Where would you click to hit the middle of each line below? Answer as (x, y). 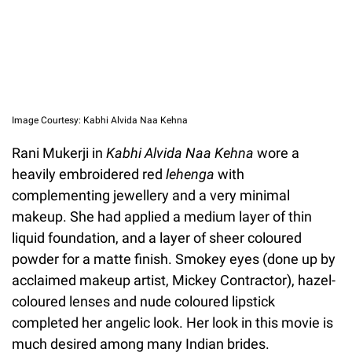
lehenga (190, 174)
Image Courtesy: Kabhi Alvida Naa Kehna (100, 121)
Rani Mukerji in (59, 153)
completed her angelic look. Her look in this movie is (172, 323)
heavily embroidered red (89, 174)
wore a (277, 153)
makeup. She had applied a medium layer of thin (162, 217)
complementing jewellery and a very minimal (151, 196)
